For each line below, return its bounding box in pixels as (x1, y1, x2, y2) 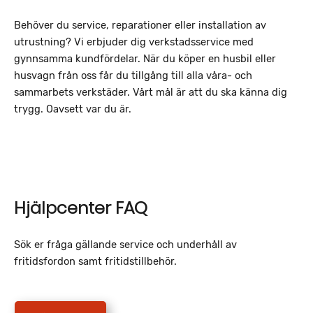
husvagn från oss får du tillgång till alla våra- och (14, 68, 252, 82)
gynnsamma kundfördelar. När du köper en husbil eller (14, 52, 276, 65)
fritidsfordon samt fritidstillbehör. (14, 254, 177, 268)
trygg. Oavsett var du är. (14, 102, 131, 115)
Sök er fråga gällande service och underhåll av (14, 238, 237, 251)
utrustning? (14, 35, 74, 48)
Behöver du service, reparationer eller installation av (14, 18, 266, 31)
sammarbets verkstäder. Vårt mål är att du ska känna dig (14, 85, 287, 99)
